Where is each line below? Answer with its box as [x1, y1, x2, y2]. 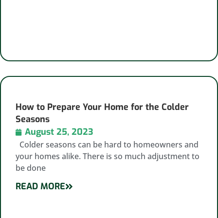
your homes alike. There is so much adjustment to [16, 151, 200, 162]
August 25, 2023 [25, 126, 93, 138]
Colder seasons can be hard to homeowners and [16, 139, 199, 150]
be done [16, 163, 46, 173]
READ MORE [16, 181, 65, 193]
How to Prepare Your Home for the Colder [16, 101, 189, 113]
